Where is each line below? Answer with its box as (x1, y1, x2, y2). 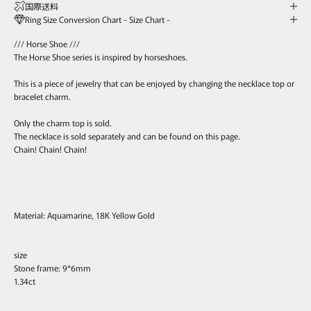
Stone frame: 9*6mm (14, 262, 91, 274)
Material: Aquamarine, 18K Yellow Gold (14, 209, 155, 221)
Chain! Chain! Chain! (14, 143, 87, 155)
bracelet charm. (14, 90, 71, 103)
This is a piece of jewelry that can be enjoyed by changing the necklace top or (14, 77, 294, 90)
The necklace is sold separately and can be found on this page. (14, 130, 240, 142)
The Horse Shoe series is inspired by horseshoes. (14, 51, 187, 63)
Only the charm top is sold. (14, 117, 112, 129)
